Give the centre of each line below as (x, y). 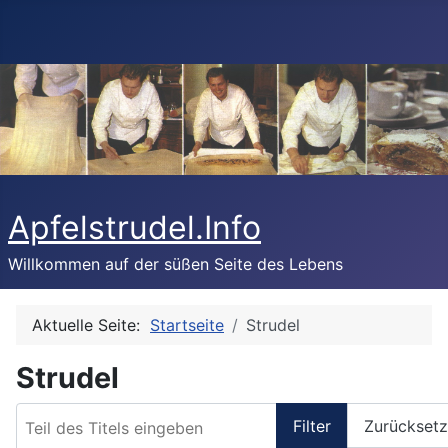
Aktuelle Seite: (91, 325)
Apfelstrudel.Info (134, 227)
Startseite (187, 325)
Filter (312, 425)
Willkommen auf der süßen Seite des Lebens (175, 264)
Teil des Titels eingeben (104, 414)
